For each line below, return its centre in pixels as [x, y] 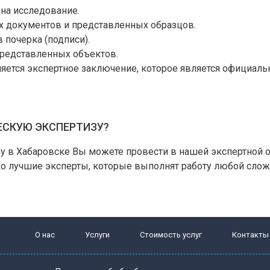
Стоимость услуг [171, 235]
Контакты [250, 235]
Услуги [97, 235]
